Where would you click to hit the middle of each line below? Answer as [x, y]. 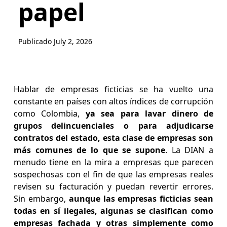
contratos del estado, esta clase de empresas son [113, 138]
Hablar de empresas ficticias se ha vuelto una [113, 89]
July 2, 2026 [73, 42]
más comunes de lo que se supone [89, 150]
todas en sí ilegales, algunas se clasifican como [113, 211]
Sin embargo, [41, 199]
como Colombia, [49, 114]
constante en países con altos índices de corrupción [113, 102]
